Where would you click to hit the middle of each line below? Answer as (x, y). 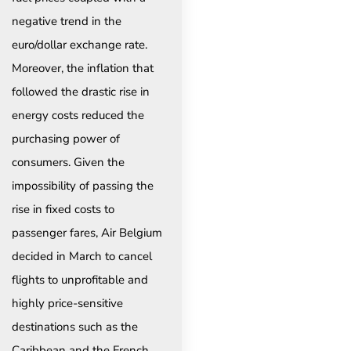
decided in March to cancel (82, 256)
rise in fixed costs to (63, 209)
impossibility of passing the (83, 185)
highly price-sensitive (67, 303)
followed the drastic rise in (81, 91)
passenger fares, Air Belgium (87, 232)
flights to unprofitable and (80, 279)
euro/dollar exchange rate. (80, 44)
